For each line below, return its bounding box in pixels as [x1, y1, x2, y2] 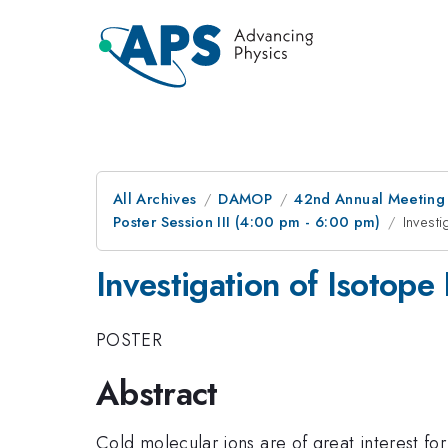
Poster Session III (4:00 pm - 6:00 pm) [113, 211, 381, 233]
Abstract [96, 370, 218, 417]
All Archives [113, 188, 197, 210]
